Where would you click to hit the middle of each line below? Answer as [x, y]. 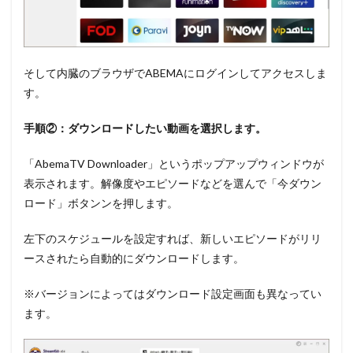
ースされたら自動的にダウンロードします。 [134, 258]
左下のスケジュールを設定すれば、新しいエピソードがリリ [173, 239]
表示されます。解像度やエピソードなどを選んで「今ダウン [173, 184]
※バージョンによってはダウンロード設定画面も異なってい [173, 294]
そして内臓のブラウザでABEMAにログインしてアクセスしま [175, 73]
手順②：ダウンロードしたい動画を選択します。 [145, 128]
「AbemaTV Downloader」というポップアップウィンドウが [174, 164]
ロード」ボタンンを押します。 [101, 203]
